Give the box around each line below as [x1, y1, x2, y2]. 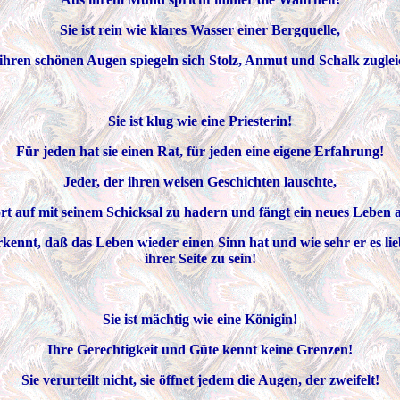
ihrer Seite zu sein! [144, 251, 256, 266]
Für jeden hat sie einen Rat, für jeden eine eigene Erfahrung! [16, 144, 384, 159]
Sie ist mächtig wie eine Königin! [103, 312, 297, 327]
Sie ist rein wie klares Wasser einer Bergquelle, [60, 22, 340, 37]
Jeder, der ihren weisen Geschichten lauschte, [63, 174, 337, 189]
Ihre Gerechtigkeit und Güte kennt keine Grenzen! [47, 342, 353, 357]
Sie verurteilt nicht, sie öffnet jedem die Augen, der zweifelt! [21, 372, 379, 387]
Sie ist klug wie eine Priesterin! [108, 113, 292, 129]
